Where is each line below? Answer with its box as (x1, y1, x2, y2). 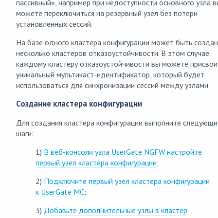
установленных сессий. (16, 19, 92, 29)
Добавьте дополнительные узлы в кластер (44, 205, 187, 215)
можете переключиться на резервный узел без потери (16, 8, 198, 18)
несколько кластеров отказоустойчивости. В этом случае (16, 48, 209, 58)
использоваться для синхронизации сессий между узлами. (16, 80, 210, 91)
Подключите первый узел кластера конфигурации (44, 176, 210, 186)
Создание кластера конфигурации (16, 98, 142, 109)
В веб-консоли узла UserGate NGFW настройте (44, 146, 202, 157)
